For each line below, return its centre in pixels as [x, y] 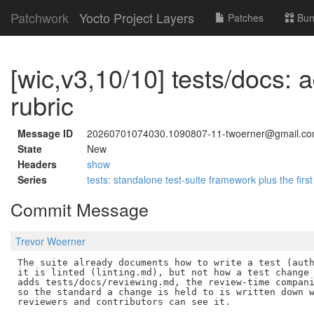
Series [32, 179]
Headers [37, 164]
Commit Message [80, 209]
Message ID [45, 133]
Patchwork [40, 18]
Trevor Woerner [50, 241]
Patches [244, 18]
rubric [42, 105]
